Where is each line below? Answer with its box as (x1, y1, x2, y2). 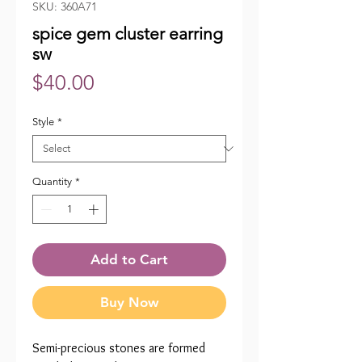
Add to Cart (90, 250, 168, 267)
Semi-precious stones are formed (32, 339, 205, 356)
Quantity (32, 175, 72, 188)
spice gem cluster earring (32, 23, 223, 44)
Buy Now (99, 293, 159, 310)
